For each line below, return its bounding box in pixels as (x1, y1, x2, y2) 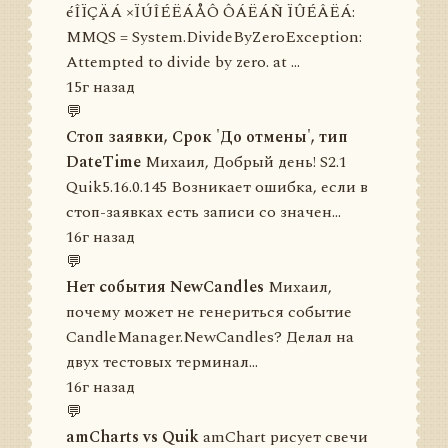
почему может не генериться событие (66, 300, 352, 324)
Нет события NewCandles (66, 275, 264, 299)
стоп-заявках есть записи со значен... (66, 200, 341, 224)
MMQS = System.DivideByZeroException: (66, 25, 362, 49)
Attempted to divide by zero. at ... (66, 50, 300, 74)
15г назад (66, 75, 135, 99)
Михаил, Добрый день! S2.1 (141, 150, 347, 174)
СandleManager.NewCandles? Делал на (66, 325, 354, 349)
